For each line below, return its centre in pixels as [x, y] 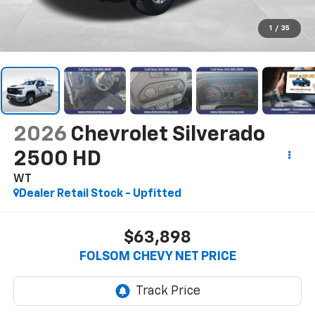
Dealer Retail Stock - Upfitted [100, 194]
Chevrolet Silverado [167, 135]
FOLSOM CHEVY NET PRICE [157, 257]
